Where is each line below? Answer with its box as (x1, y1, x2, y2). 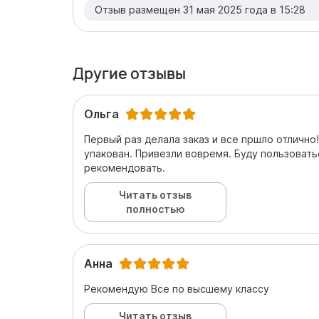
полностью (125, 203, 185, 215)
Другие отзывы (73, 64, 186, 83)
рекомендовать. (84, 162, 165, 174)
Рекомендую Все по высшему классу (84, 283, 269, 295)
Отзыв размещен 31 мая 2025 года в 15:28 (95, 4, 305, 16)
